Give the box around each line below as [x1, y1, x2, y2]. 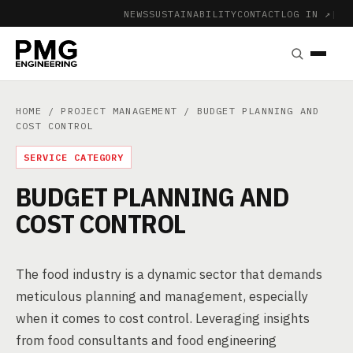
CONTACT [236, 7, 281, 20]
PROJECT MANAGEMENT [61, 105, 178, 117]
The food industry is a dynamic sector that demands [16, 266, 322, 283]
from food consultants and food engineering [16, 332, 277, 349]
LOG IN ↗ [281, 7, 332, 20]
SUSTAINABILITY [149, 7, 237, 20]
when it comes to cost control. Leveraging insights [16, 310, 310, 327]
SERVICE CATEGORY [24, 151, 124, 163]
